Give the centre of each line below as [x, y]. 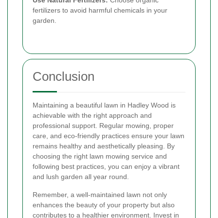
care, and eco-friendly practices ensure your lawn [109, 136]
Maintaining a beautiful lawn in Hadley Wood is [104, 105]
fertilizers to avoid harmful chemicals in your [100, 10]
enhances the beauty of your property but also [104, 205]
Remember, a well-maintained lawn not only [100, 195]
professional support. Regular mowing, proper [103, 126]
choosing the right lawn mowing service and [100, 156]
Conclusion [64, 77]
